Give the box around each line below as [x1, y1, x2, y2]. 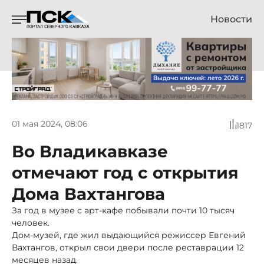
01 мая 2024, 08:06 [12, 118, 88, 130]
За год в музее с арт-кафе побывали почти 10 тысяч [12, 204, 235, 216]
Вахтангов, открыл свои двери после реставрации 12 [12, 242, 244, 253]
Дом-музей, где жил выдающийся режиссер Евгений [12, 229, 246, 240]
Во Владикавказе [12, 141, 168, 161]
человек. [12, 217, 49, 228]
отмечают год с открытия [12, 162, 239, 183]
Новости [210, 14, 252, 25]
